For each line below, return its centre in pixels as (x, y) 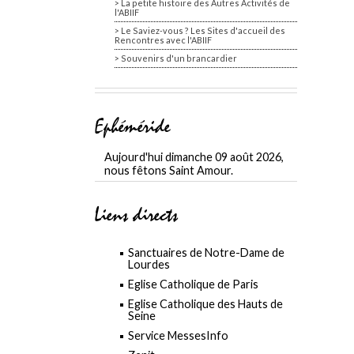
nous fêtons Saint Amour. (169, 170)
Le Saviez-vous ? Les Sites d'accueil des (203, 30)
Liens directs (136, 217)
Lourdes (149, 264)
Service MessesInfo (178, 335)
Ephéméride (132, 129)
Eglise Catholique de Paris (193, 284)
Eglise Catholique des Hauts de (205, 304)
